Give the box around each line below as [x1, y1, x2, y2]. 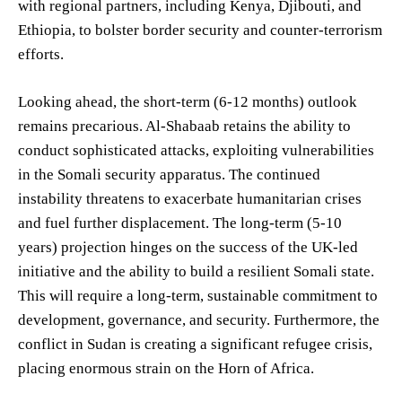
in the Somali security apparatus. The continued [18, 165, 320, 183]
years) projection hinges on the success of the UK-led [18, 238, 358, 256]
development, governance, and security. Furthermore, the [18, 310, 380, 328]
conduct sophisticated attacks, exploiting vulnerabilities [18, 141, 374, 159]
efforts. [18, 45, 64, 63]
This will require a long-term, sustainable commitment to [18, 286, 378, 304]
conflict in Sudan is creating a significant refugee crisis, [18, 335, 372, 353]
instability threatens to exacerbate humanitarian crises [18, 189, 362, 207]
